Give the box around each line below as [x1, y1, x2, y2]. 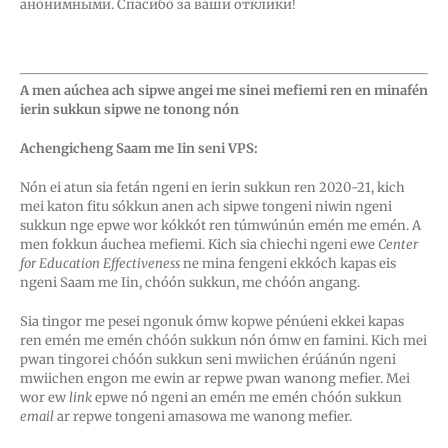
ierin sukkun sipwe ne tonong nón [20, 101, 248, 119]
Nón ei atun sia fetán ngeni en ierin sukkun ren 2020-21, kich [20, 179, 405, 197]
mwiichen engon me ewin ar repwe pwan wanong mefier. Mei [20, 370, 410, 388]
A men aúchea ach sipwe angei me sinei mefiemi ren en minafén [20, 82, 428, 100]
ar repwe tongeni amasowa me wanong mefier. [57, 408, 352, 426]
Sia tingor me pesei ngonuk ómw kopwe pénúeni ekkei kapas [20, 313, 404, 331]
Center [378, 236, 418, 254]
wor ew [20, 389, 69, 407]
